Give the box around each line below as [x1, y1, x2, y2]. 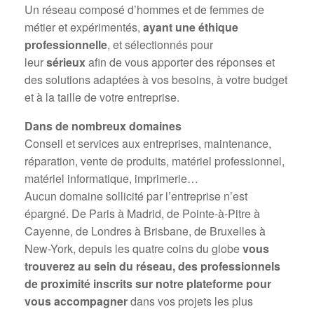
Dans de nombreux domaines [25, 118, 182, 134]
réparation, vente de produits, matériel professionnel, [25, 153, 285, 169]
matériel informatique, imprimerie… [25, 170, 198, 186]
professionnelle [25, 36, 107, 53]
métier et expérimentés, [25, 19, 143, 35]
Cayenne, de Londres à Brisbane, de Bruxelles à [25, 223, 266, 239]
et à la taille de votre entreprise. [25, 89, 179, 105]
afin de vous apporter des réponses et [86, 54, 275, 70]
